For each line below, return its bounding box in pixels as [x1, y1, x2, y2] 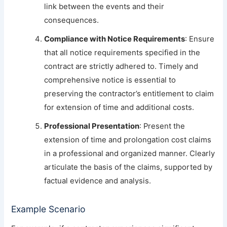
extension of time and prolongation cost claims [44, 135, 212, 144]
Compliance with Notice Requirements [44, 34, 185, 44]
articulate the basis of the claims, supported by [44, 162, 213, 172]
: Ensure [185, 34, 215, 44]
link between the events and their [44, 2, 165, 11]
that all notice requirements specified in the [44, 48, 201, 57]
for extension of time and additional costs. [44, 102, 195, 112]
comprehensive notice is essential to [44, 75, 176, 85]
